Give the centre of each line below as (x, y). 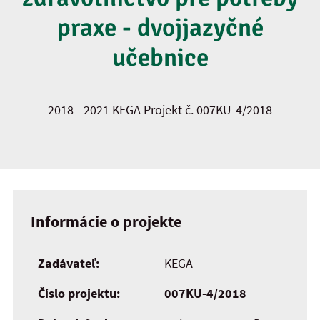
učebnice (160, 57)
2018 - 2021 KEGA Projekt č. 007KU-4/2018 (160, 110)
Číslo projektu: (79, 294)
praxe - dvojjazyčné (160, 27)
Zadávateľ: (69, 264)
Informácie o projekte (106, 221)
